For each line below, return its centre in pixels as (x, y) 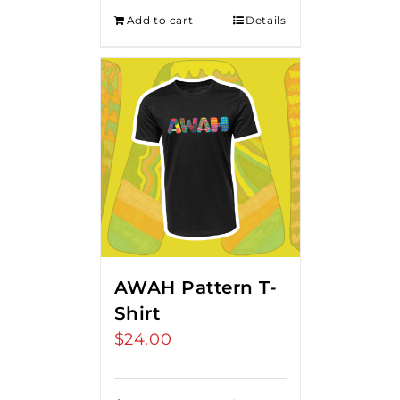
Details (266, 20)
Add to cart (160, 20)
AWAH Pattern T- (195, 287)
